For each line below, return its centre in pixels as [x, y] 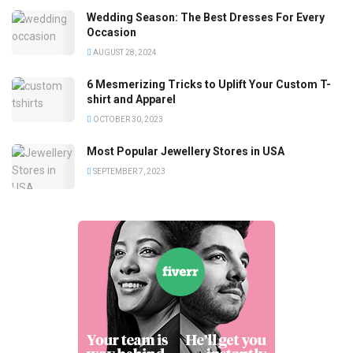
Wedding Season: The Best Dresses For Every [206, 18]
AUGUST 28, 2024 [124, 53]
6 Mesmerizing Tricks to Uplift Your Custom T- [209, 85]
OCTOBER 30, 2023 [127, 120]
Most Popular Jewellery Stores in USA [186, 152]
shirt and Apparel [131, 100]
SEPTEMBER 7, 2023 [128, 172]
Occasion [111, 33]
